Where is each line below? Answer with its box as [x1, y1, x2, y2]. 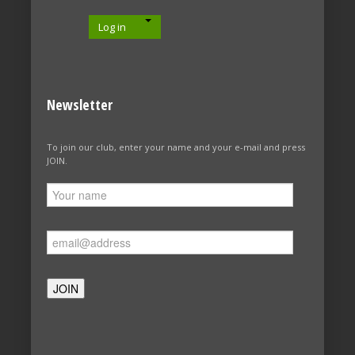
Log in [98, 20, 126, 35]
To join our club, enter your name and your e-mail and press [47, 141, 305, 154]
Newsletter [47, 95, 113, 115]
